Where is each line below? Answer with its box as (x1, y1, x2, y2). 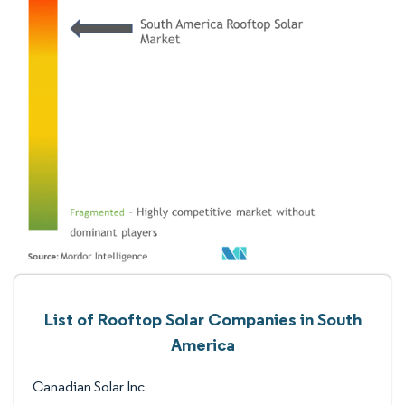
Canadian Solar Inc (33, 378, 145, 395)
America (170, 334, 235, 355)
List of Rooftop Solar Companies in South (43, 308, 362, 330)
